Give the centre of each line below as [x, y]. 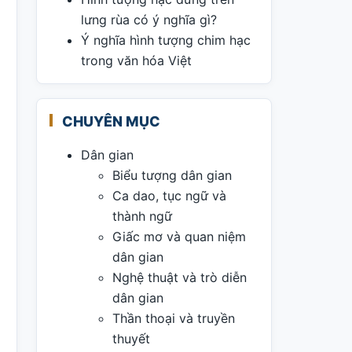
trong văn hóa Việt [136, 60]
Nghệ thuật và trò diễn [180, 277]
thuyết [131, 339]
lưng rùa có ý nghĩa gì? [149, 20]
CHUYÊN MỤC [111, 121]
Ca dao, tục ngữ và [169, 196]
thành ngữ [142, 216]
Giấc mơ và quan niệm [179, 236]
